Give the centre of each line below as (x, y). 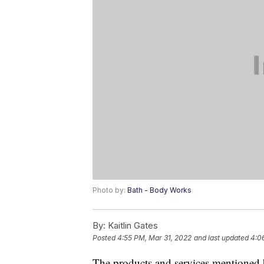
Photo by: (110, 190)
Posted (105, 238)
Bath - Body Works (159, 190)
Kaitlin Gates (132, 226)
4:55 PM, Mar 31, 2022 (154, 238)
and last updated (221, 238)
